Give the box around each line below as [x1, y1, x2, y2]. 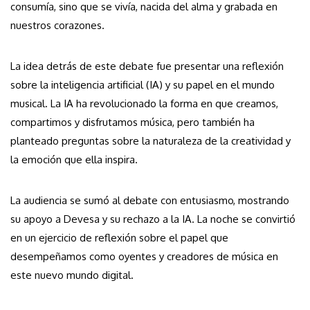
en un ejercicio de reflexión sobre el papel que [10, 231, 228, 245]
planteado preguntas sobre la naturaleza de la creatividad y [10, 134, 291, 148]
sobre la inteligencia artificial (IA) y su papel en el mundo [10, 78, 275, 92]
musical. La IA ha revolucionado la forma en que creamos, [10, 97, 278, 111]
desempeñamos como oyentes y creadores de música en [10, 250, 278, 264]
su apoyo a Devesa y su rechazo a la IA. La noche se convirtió [10, 212, 295, 226]
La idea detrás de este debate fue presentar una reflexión [10, 60, 284, 73]
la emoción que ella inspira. [10, 153, 138, 167]
